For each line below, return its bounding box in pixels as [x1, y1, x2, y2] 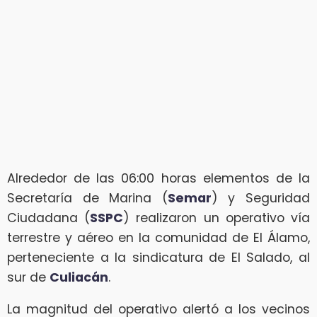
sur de [7, 268, 50, 286]
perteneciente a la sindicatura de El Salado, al [7, 248, 310, 266]
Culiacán [50, 268, 108, 286]
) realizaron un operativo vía [123, 209, 311, 226]
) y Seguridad [211, 189, 311, 207]
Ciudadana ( [7, 209, 91, 226]
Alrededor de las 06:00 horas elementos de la [7, 169, 310, 187]
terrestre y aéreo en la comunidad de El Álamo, [7, 229, 310, 246]
